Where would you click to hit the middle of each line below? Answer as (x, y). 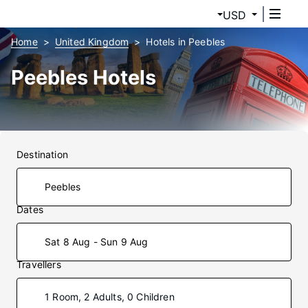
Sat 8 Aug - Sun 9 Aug (97, 242)
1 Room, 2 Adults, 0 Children (110, 297)
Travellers (39, 264)
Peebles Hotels (84, 77)
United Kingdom (92, 42)
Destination (42, 154)
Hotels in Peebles (186, 42)
